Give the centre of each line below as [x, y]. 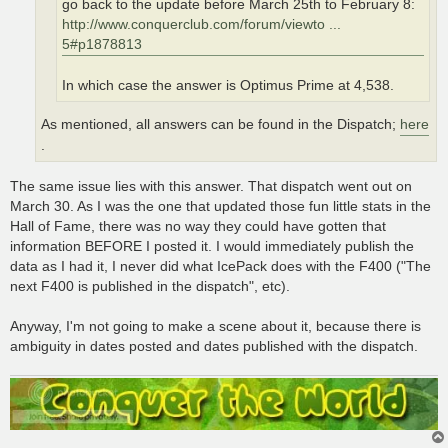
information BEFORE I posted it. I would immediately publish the [212, 245]
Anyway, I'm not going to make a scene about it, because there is [215, 325]
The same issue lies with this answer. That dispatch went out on [211, 185]
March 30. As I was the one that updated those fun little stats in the [220, 205]
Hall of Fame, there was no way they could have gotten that [198, 225]
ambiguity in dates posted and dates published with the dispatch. [214, 345]
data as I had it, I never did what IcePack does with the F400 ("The [220, 265]
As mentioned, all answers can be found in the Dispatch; [220, 125]
